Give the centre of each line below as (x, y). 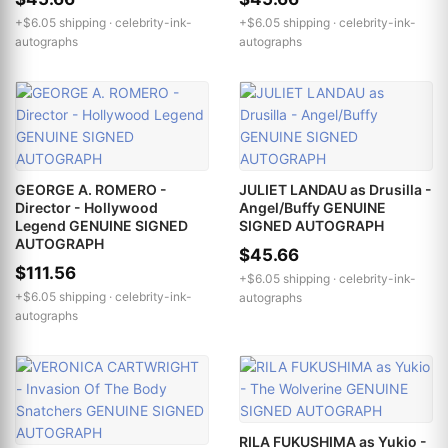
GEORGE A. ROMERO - (91, 189)
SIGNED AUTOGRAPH (311, 225)
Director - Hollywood (86, 207)
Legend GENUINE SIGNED (101, 225)
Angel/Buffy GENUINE (312, 207)
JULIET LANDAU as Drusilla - (335, 189)
